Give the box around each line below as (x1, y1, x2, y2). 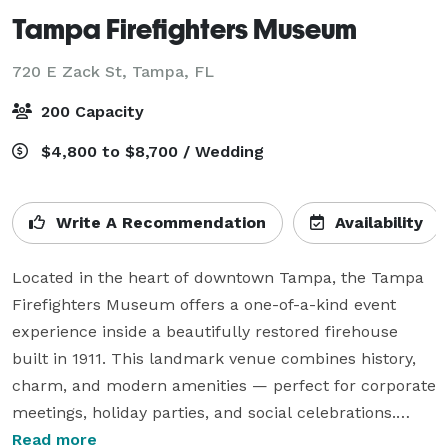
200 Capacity (36, 101, 144, 121)
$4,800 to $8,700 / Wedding (36, 141, 264, 161)
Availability (330, 212, 423, 232)
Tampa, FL (132, 61, 214, 81)
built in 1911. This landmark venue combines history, (12, 348, 416, 368)
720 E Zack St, (12, 61, 132, 81)
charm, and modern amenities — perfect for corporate (12, 375, 436, 395)
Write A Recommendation (51, 212, 266, 232)
